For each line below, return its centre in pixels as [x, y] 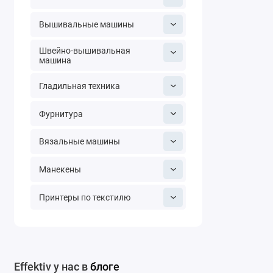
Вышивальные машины [86, 25]
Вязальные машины [79, 142]
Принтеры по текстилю [84, 197]
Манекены [60, 169]
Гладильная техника [79, 86]
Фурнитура [61, 114]
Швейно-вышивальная [84, 50]
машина [55, 60]
